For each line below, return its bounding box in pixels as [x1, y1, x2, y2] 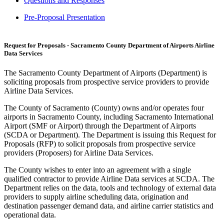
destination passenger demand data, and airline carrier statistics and [4, 201, 213, 210]
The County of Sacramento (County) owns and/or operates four [4, 103, 204, 112]
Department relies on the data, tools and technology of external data [4, 183, 216, 192]
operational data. [4, 210, 56, 219]
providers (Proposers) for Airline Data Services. [4, 148, 153, 157]
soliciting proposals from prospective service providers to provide [4, 77, 209, 86]
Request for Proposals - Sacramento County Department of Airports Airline [4, 41, 214, 49]
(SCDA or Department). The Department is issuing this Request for [4, 130, 216, 139]
